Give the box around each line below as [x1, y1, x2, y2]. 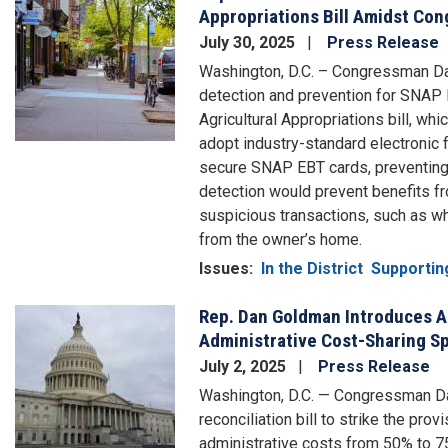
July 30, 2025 [199, 32, 299, 52]
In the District [261, 258, 363, 278]
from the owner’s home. [199, 229, 362, 249]
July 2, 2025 [199, 356, 290, 376]
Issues [199, 258, 249, 278]
